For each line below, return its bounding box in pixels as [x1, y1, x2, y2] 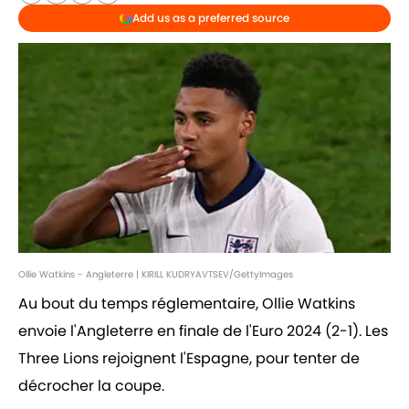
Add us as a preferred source [132, 10, 289, 26]
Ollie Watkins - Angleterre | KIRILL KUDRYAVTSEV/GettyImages [18, 267, 293, 282]
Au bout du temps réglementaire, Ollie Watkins [18, 293, 355, 315]
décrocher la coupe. [18, 375, 164, 397]
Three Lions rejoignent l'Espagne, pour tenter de [18, 348, 360, 370]
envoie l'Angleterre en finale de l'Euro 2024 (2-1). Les [18, 320, 388, 342]
